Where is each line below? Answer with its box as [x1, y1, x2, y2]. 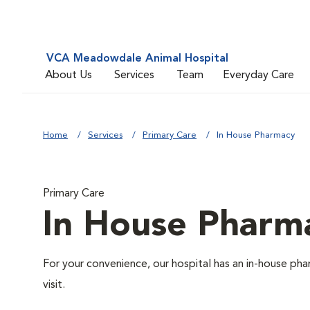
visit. [43, 280, 65, 291]
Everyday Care [223, 69, 294, 81]
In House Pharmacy [217, 131, 295, 140]
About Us [45, 69, 92, 81]
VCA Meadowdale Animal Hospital [46, 53, 228, 64]
